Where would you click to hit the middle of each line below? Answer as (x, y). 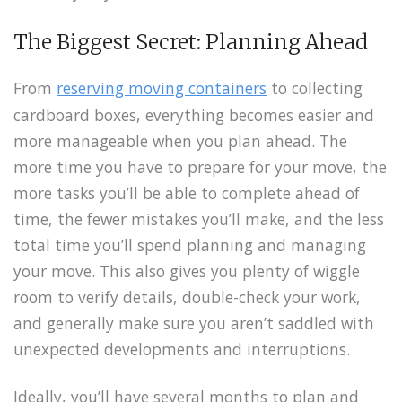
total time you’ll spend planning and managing (190, 245)
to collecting (315, 87)
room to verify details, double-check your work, (187, 297)
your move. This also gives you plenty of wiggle (187, 271)
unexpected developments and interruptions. (182, 349)
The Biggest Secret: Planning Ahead (191, 42)
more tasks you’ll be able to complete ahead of (187, 192)
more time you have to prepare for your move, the (200, 166)
